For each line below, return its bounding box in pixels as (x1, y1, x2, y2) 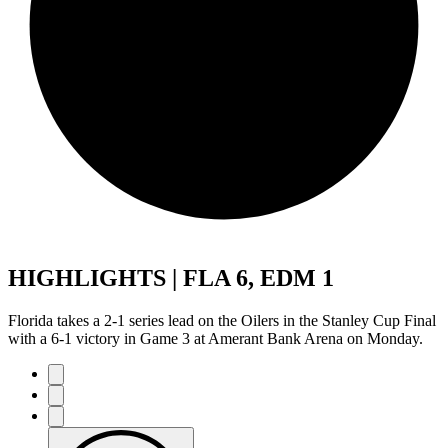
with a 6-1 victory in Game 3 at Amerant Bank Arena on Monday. (8, 329, 423, 347)
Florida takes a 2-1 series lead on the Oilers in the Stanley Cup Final (8, 311, 436, 329)
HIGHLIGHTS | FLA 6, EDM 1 (8, 264, 334, 291)
